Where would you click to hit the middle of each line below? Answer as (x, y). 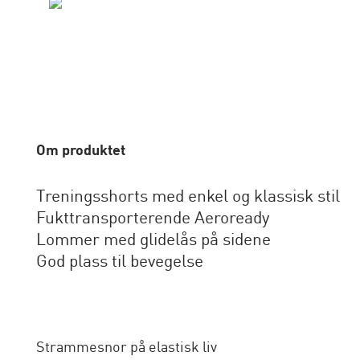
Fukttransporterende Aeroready (152, 219)
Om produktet (80, 151)
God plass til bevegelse (119, 262)
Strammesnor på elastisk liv (126, 348)
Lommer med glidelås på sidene (153, 241)
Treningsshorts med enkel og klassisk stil (188, 197)
